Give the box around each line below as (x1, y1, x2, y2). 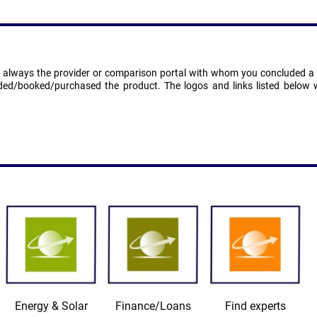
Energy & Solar (15, 299, 88, 313)
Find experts (225, 299, 287, 313)
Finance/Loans (115, 299, 192, 313)
